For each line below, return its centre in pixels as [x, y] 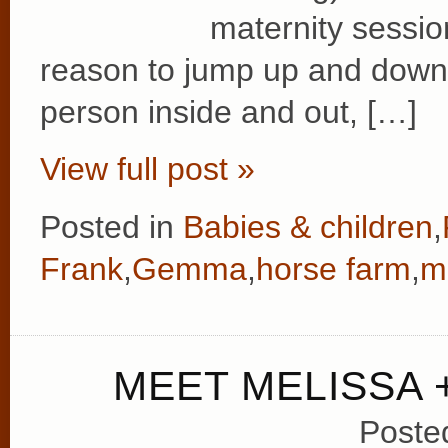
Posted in [111, 226]
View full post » [147, 169]
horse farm [333, 268]
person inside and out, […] [228, 111]
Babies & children [308, 226]
